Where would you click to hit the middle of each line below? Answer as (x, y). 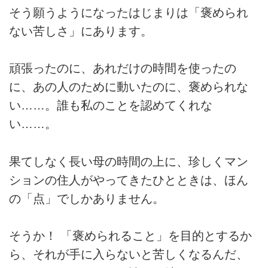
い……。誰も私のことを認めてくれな (111, 106)
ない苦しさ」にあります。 (81, 31)
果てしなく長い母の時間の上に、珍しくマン (129, 161)
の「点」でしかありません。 (87, 198)
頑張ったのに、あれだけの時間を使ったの (123, 68)
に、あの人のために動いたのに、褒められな (129, 87)
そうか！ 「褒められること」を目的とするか (130, 236)
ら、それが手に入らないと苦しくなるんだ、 (129, 255)
